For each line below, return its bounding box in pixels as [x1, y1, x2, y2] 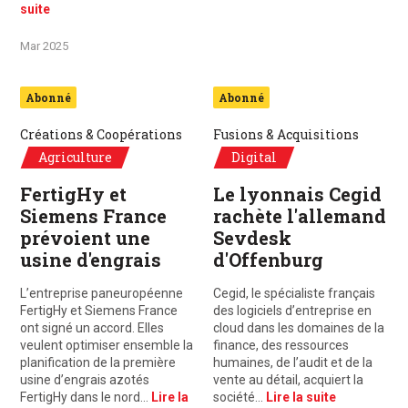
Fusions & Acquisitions [213, 126, 359, 143]
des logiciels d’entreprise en [213, 303, 372, 318]
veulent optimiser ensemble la [20, 338, 193, 352]
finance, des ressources [213, 338, 349, 352]
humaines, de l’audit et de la [213, 355, 372, 370]
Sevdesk [213, 226, 291, 250]
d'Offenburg [213, 248, 323, 271]
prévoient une [20, 226, 150, 250]
